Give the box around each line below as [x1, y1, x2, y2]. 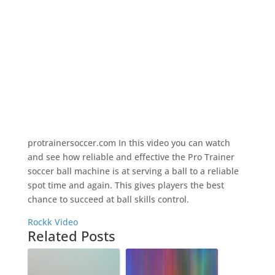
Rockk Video [27, 216, 78, 228]
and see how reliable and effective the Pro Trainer [27, 151, 234, 163]
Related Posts [27, 227, 115, 246]
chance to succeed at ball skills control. [27, 193, 189, 206]
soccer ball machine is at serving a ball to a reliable [27, 165, 239, 177]
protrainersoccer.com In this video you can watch [27, 137, 230, 149]
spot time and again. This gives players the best [27, 179, 224, 192]
